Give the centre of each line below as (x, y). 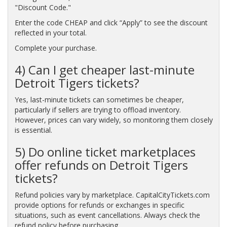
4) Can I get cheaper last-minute (104, 69)
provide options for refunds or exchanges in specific (99, 205)
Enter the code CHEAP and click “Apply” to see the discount (111, 22)
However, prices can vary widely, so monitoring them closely (113, 120)
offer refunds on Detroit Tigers (101, 165)
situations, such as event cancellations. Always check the (107, 215)
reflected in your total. (50, 32)
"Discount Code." (43, 7)
